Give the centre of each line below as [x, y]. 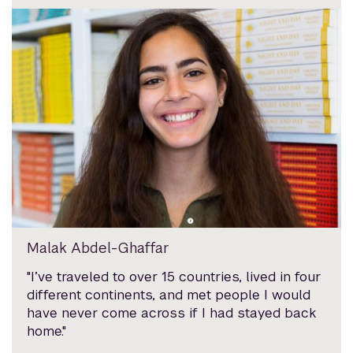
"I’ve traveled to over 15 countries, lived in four [174, 276]
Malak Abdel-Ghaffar [98, 247]
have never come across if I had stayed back [172, 312]
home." [47, 331]
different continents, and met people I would [169, 294]
